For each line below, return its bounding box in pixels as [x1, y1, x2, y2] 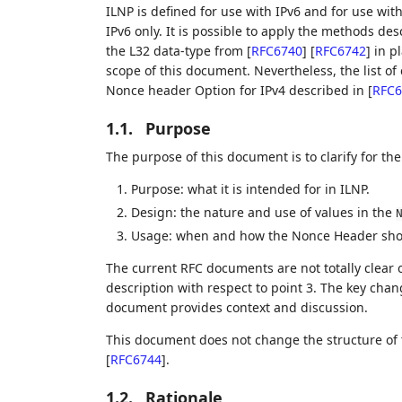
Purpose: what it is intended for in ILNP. [130, 180, 370, 198]
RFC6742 [314, 42, 366, 60]
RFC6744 [109, 351, 162, 369]
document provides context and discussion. [105, 299, 368, 317]
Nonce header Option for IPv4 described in [105, 82, 368, 100]
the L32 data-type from [105, 42, 247, 60]
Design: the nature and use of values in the [130, 203, 396, 221]
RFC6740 [250, 42, 302, 60]
